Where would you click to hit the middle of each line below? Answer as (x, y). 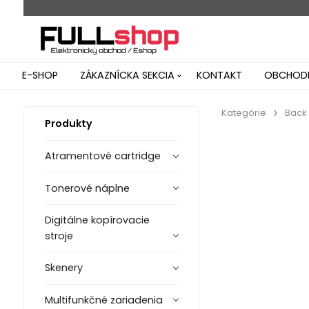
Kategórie (243, 113)
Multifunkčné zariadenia (103, 300)
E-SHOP (40, 75)
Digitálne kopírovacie (97, 220)
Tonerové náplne (87, 188)
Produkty (68, 123)
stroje (59, 236)
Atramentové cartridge (102, 156)
